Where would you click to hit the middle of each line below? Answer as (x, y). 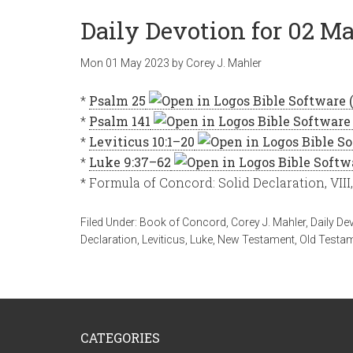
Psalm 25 (117, 100)
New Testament (256, 240)
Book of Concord (183, 222)
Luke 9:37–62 (130, 162)
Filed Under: (110, 222)
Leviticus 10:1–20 (142, 141)
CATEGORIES (120, 338)
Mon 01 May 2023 (125, 63)
